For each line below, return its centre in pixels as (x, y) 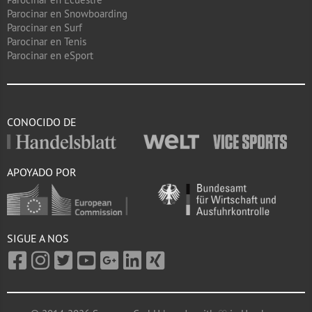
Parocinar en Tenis (47, 41)
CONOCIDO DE (42, 122)
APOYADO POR (42, 172)
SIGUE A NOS (38, 239)
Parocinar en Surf (45, 28)
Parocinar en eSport (50, 55)
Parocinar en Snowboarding (67, 14)
